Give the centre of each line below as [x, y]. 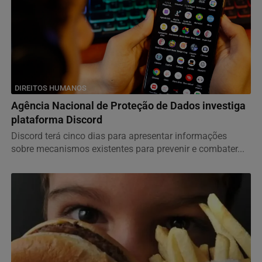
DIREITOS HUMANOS [51, 88]
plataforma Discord [57, 120]
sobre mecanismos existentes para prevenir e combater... [128, 149]
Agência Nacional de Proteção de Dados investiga [128, 106]
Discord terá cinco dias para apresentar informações [119, 136]
